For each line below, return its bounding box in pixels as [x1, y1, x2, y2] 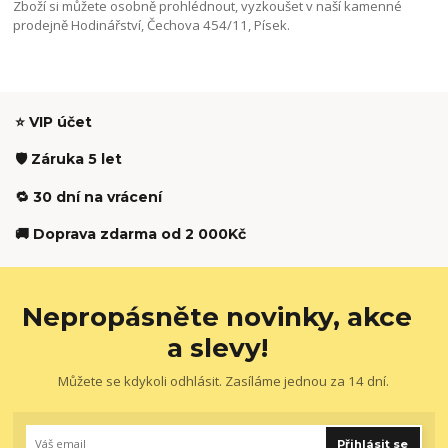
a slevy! [166, 332, 268, 365]
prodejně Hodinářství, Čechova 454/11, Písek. [13, 15, 294, 34]
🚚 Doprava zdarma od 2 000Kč [15, 224, 246, 243]
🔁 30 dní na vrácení [15, 187, 162, 206]
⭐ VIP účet [15, 113, 92, 132]
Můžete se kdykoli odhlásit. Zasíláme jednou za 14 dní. [58, 371, 390, 390]
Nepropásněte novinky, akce [22, 301, 413, 334]
